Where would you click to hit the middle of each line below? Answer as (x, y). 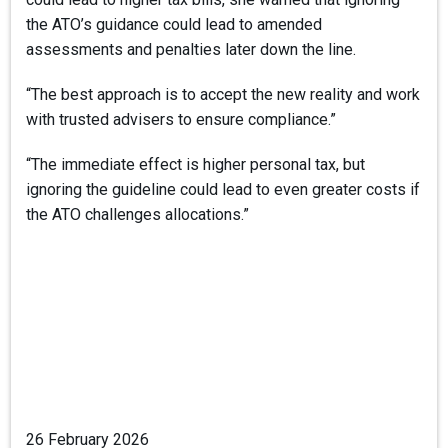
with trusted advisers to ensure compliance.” (181, 120)
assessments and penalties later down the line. (191, 50)
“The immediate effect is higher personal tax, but (196, 165)
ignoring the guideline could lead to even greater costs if (223, 190)
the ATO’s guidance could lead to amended (174, 25)
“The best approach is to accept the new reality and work (223, 95)
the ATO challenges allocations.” (138, 215)
